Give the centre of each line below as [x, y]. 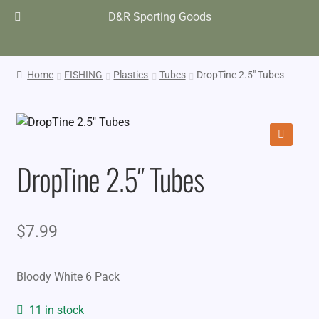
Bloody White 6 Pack [68, 276]
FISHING [84, 74]
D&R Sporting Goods [159, 17]
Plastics [131, 74]
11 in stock [57, 310]
